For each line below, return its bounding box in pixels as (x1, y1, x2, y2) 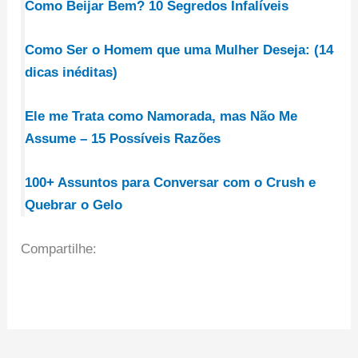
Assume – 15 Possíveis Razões (25, 130, 221, 146)
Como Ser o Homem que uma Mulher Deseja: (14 (25, 42, 334, 58)
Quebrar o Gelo (25, 197, 123, 213)
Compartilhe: (21, 241, 97, 257)
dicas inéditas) (25, 64, 118, 80)
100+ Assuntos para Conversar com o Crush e (25, 175, 316, 191)
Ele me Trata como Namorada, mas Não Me (25, 108, 298, 124)
